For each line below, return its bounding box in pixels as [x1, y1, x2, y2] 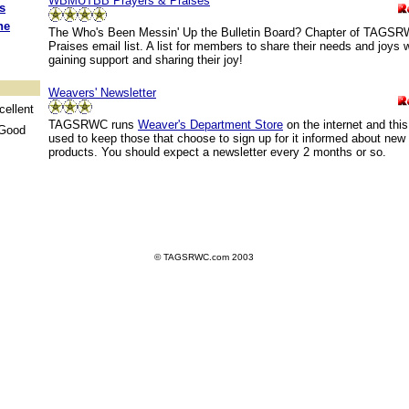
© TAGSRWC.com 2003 [153, 252, 254, 262]
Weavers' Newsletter [48, 86, 156, 100]
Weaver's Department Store [138, 118, 283, 131]
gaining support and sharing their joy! [48, 53, 243, 67]
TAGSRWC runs [48, 118, 138, 131]
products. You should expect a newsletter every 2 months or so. [48, 145, 386, 159]
